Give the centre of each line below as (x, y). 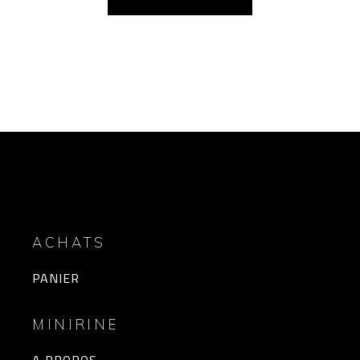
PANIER (56, 278)
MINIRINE (76, 325)
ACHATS (69, 243)
